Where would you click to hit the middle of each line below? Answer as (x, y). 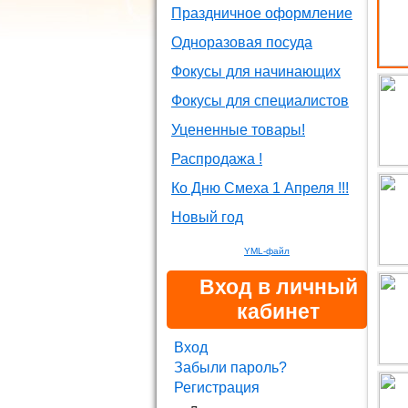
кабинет (278, 311)
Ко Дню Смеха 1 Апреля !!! (260, 188)
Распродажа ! (217, 159)
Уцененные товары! (238, 130)
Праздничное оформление (262, 13)
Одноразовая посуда (242, 42)
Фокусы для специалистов (260, 101)
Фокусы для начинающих (256, 71)
